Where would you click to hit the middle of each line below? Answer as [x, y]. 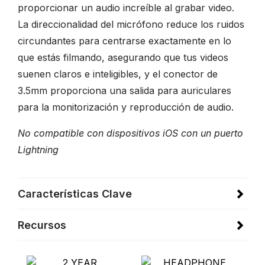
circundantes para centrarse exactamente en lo [125, 41]
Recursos [42, 225]
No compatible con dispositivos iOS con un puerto [130, 133]
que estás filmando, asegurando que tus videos [123, 57]
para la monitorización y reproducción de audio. [126, 107]
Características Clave [75, 194]
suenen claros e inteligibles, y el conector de [118, 74]
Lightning [38, 150]
